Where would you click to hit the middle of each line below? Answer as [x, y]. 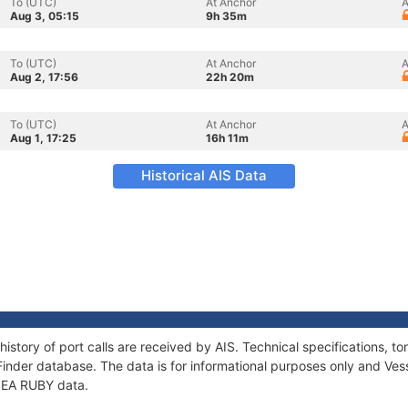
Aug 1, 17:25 [43, 138]
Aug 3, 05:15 [45, 16]
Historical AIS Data [204, 175]
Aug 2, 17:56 [44, 77]
